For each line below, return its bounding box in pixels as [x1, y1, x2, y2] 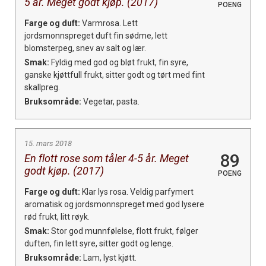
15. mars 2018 [24, 138, 72, 148]
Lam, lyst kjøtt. [81, 252, 137, 262]
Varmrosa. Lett [80, 18, 138, 28]
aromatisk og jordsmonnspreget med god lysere [24, 199, 204, 209]
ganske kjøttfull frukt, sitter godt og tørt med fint [24, 69, 205, 80]
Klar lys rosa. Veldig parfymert [80, 186, 194, 197]
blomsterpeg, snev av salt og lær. [24, 43, 146, 53]
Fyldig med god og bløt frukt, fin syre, [49, 57, 188, 67]
